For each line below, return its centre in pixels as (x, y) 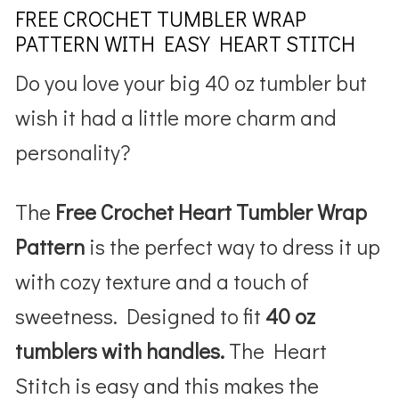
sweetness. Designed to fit (141, 316)
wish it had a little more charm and (176, 117)
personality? (73, 152)
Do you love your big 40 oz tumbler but (191, 82)
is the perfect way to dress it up (233, 246)
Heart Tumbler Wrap (273, 212)
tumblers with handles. (122, 350)
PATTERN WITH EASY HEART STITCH (186, 43)
